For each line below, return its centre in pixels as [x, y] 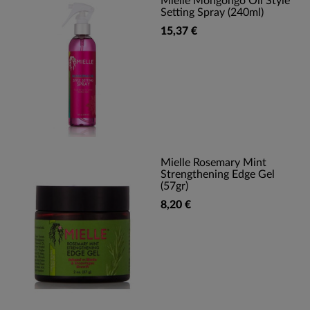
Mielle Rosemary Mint [213, 163]
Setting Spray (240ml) [212, 12]
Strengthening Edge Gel [218, 174]
